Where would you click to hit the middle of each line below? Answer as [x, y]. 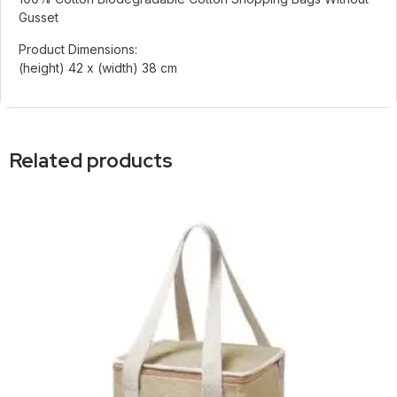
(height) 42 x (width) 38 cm [98, 67]
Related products [91, 161]
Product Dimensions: [78, 49]
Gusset [39, 18]
